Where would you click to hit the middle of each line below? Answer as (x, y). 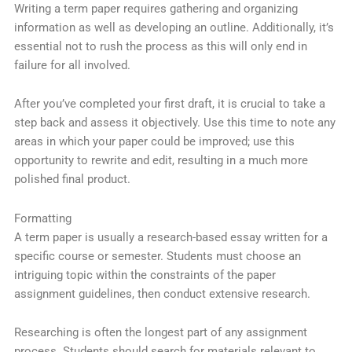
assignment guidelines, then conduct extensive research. (162, 293)
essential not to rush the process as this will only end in (160, 46)
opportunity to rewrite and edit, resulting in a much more (161, 161)
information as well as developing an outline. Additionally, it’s (174, 27)
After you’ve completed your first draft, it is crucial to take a (169, 104)
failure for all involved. (72, 65)
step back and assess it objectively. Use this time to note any (174, 123)
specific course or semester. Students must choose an (157, 256)
